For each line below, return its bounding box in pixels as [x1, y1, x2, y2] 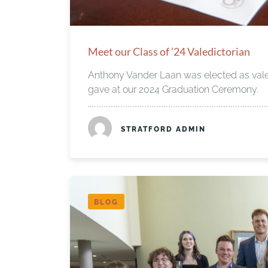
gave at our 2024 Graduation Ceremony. [88, 84, 258, 95]
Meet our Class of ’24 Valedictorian [88, 45, 250, 58]
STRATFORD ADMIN [121, 125, 206, 133]
